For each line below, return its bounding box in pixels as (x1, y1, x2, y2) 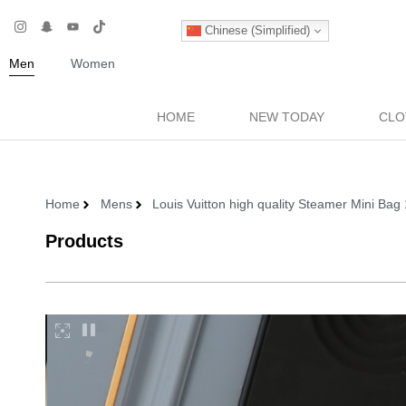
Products (45, 231, 123, 252)
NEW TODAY (248, 109, 324, 124)
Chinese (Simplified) (200, 23, 310, 37)
